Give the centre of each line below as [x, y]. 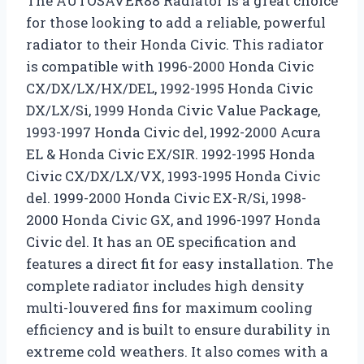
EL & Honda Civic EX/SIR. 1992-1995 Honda [171, 154]
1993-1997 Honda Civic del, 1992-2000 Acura [173, 132]
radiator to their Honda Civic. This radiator [175, 45]
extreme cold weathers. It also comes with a [177, 352]
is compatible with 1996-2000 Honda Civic [170, 67]
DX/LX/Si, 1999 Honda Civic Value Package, [173, 110]
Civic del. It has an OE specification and [161, 242]
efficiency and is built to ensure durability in [178, 330]
